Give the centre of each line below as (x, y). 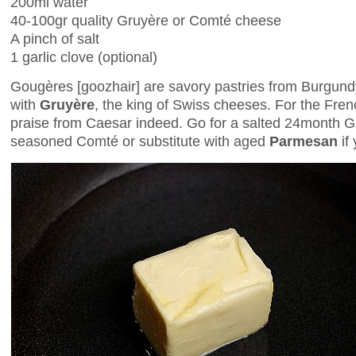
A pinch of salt (55, 38)
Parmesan (306, 141)
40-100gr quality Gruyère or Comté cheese (146, 20)
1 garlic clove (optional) (84, 56)
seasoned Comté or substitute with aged (140, 141)
